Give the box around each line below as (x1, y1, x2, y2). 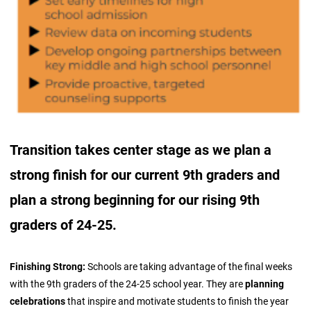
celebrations (10, 294, 68, 308)
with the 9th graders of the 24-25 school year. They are (10, 276, 246, 290)
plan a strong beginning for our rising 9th (10, 190, 260, 208)
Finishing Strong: (10, 259, 88, 273)
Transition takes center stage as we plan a (10, 140, 272, 158)
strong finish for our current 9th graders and (10, 165, 280, 183)
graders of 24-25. (10, 215, 117, 233)
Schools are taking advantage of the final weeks (87, 259, 293, 273)
